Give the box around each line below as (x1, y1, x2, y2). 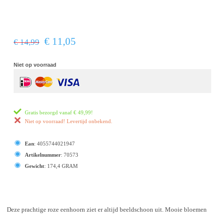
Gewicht (25, 163, 44, 169)
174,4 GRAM (47, 163, 78, 169)
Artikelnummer (25, 152, 61, 158)
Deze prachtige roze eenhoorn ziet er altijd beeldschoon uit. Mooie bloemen (7, 206, 207, 213)
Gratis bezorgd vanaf (25, 109, 73, 115)
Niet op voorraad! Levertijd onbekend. (25, 118, 112, 124)
